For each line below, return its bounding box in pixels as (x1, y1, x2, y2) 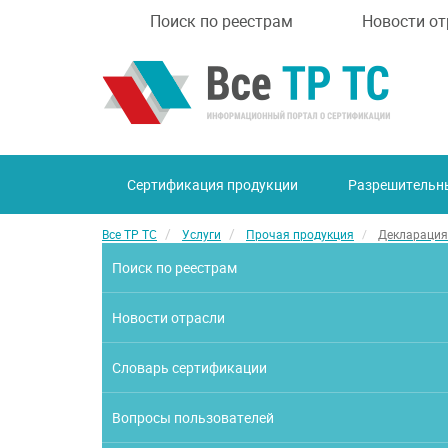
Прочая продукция (246, 226, 354, 242)
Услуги (182, 226, 221, 242)
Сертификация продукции (127, 175, 298, 194)
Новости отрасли (112, 308, 226, 327)
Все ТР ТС (102, 226, 157, 242)
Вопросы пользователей (112, 408, 275, 427)
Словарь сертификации (112, 358, 268, 377)
